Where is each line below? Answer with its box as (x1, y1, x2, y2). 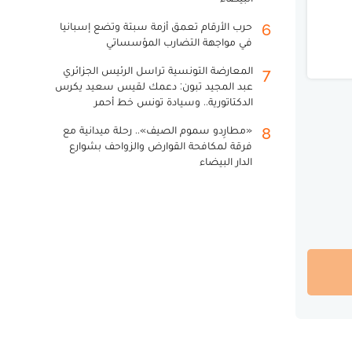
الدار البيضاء (200, 155, 252, 167)
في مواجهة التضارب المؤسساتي (106, 35, 252, 48)
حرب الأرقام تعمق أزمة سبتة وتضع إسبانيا (60, 20, 252, 32)
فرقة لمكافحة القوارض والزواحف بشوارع (69, 139, 252, 152)
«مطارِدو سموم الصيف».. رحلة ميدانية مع (63, 123, 252, 136)
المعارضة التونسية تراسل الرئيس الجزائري (63, 64, 253, 76)
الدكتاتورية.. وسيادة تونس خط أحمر (94, 95, 253, 108)
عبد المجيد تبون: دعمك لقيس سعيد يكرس (55, 79, 253, 92)
